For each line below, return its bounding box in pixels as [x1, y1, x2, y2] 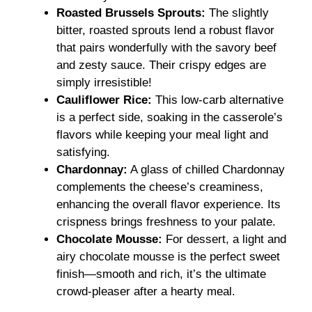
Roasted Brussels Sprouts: [56, 6, 205, 20]
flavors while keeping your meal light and [56, 128, 268, 142]
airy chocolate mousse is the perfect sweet [56, 250, 280, 264]
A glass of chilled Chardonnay [127, 163, 285, 177]
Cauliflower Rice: [56, 93, 152, 107]
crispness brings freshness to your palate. [56, 215, 276, 229]
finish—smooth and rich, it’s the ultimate [56, 267, 266, 281]
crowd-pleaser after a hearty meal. [56, 285, 235, 299]
